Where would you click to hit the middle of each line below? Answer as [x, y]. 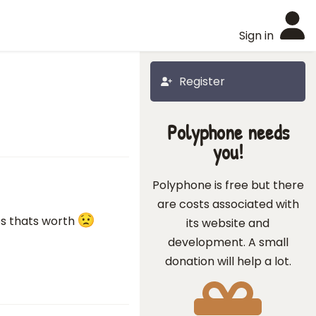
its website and [228, 223]
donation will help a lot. [228, 261]
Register [202, 81]
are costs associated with [228, 204]
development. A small [228, 242]
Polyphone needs [228, 132]
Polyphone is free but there [228, 185]
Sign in [256, 36]
